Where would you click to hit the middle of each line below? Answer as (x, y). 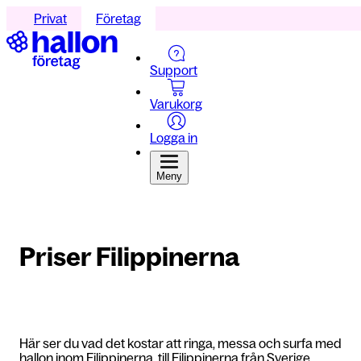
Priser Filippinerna (129, 257)
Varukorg (176, 104)
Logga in (174, 138)
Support (174, 70)
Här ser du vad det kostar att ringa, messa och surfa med (180, 343)
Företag (118, 19)
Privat (50, 19)
